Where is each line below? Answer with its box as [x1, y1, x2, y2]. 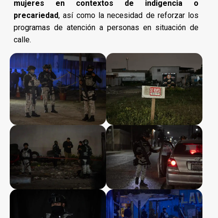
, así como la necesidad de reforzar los [58, 10, 199, 20]
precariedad [14, 10, 58, 20]
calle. [14, 35, 31, 44]
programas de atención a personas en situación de [14, 22, 199, 32]
